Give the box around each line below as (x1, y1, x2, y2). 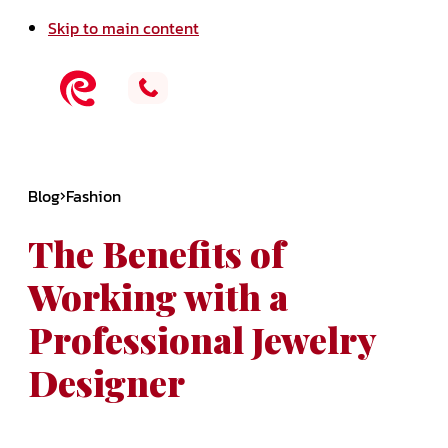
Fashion (66, 184, 121, 208)
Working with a (28, 272, 288, 321)
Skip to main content (48, 16, 199, 40)
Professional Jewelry (28, 315, 376, 364)
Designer (28, 358, 185, 407)
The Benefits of (28, 229, 285, 278)
